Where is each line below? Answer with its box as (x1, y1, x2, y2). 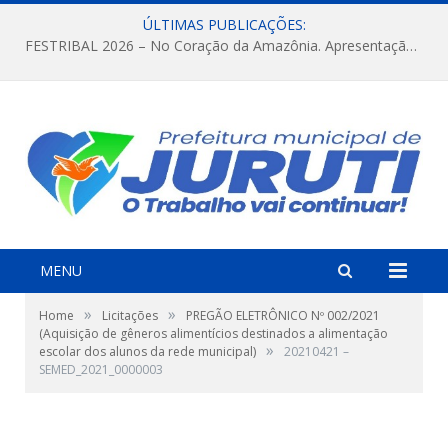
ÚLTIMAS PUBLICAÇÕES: (142, 15, 306, 34)
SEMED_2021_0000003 (39, 360, 163, 378)
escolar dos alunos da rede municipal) (39, 342, 256, 360)
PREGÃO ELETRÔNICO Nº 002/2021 (186, 306, 380, 324)
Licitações (102, 306, 158, 324)
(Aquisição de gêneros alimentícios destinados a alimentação (39, 324, 388, 342)
